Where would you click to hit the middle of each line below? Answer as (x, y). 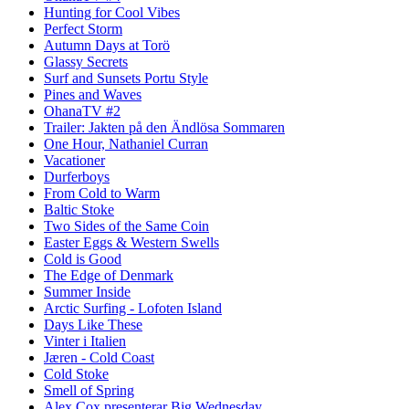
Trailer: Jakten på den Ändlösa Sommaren (164, 127)
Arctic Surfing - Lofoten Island (133, 308)
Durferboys (77, 176)
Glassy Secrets (86, 61)
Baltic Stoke (79, 209)
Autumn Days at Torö (107, 45)
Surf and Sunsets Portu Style (126, 78)
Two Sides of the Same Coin (126, 225)
